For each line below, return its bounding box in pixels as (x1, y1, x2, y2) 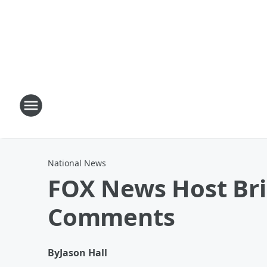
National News (48, 157, 106, 169)
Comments (48, 200, 175, 233)
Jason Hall (60, 246, 107, 259)
